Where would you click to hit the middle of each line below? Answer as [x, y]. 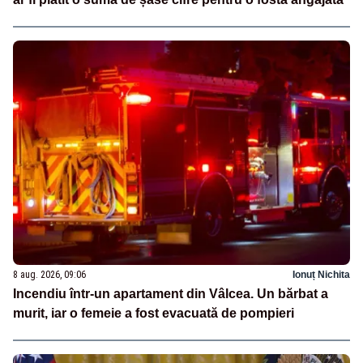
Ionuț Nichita [321, 274]
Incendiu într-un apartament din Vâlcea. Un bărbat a [171, 293]
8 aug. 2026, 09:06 [49, 274]
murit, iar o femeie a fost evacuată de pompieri [154, 313]
